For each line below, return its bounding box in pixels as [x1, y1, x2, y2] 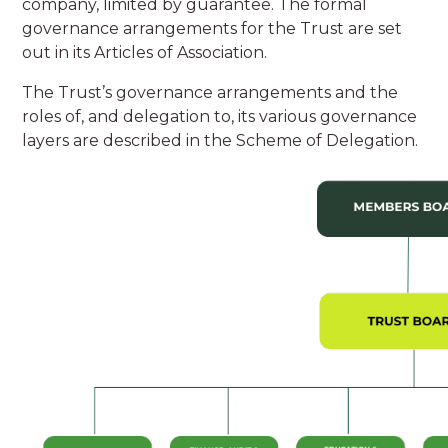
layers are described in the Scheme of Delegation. [22, 131, 419, 151]
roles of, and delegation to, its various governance [22, 107, 418, 127]
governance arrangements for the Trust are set [22, 19, 403, 39]
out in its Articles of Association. [22, 43, 268, 63]
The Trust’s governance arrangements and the [22, 83, 399, 103]
